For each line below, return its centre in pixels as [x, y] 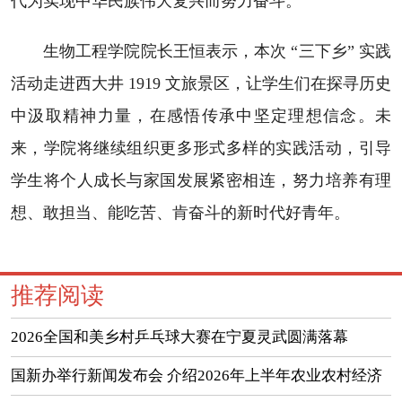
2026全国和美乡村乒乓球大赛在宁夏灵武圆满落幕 [179, 337]
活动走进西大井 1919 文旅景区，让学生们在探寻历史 [201, 83]
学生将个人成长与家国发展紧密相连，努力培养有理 [201, 180]
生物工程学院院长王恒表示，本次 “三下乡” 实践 [217, 51]
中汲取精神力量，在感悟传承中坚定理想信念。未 [201, 115]
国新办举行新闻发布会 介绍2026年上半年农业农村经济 [196, 376]
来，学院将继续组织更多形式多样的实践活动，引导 [201, 148]
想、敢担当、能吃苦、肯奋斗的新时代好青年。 [180, 212]
